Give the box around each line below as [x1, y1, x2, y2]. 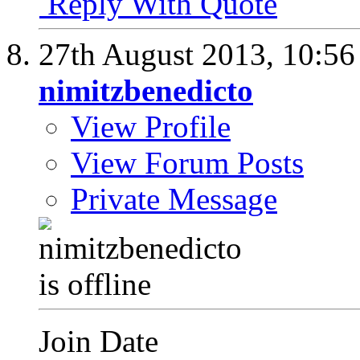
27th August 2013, [39, 37, 282, 72]
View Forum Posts [71, 145, 304, 181]
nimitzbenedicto [39, 73, 253, 108]
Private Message [71, 182, 277, 217]
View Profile [71, 109, 231, 145]
